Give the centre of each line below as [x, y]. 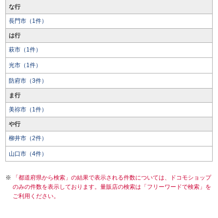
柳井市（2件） [28, 138]
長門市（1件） [28, 21]
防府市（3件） [28, 81]
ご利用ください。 [36, 196]
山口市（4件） [28, 154]
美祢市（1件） [28, 109]
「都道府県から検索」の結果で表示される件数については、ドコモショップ [112, 178]
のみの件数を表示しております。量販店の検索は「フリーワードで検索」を [112, 187]
